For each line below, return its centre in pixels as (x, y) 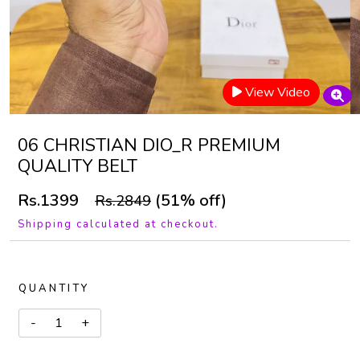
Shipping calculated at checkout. (118, 224)
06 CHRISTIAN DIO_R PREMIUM (149, 145)
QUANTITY (54, 288)
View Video (278, 92)
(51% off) (189, 200)
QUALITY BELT (78, 166)
